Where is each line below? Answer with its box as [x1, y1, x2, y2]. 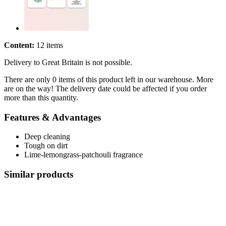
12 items [34, 40, 63, 49]
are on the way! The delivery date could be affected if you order [4, 84, 207, 93]
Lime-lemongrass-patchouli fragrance [24, 150, 143, 159]
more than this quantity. [4, 93, 78, 102]
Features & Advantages [4, 111, 101, 123]
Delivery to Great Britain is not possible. [4, 58, 132, 67]
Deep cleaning [24, 132, 70, 141]
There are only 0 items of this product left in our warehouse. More [4, 75, 213, 84]
